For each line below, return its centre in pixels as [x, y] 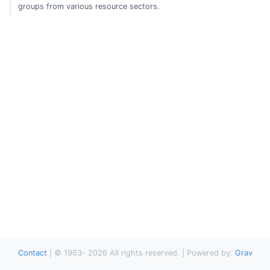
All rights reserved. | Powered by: [172, 253]
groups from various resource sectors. [89, 6]
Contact [32, 253]
